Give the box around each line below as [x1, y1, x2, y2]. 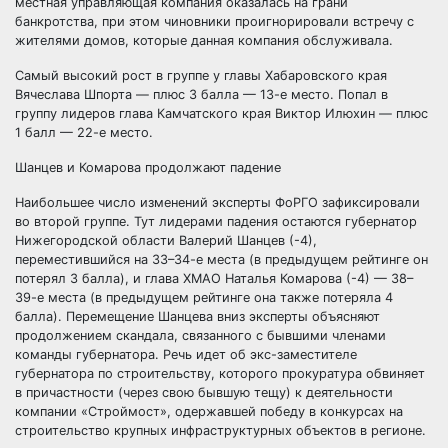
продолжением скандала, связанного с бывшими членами [15, 328, 386, 343]
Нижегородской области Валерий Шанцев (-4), [15, 233, 317, 248]
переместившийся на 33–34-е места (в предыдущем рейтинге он [15, 252, 428, 267]
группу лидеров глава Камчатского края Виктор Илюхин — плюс [15, 106, 428, 121]
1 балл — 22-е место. [15, 125, 157, 140]
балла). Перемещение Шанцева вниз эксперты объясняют [15, 309, 380, 324]
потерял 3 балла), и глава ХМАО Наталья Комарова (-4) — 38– [15, 271, 413, 286]
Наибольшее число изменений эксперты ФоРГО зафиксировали [15, 195, 420, 210]
